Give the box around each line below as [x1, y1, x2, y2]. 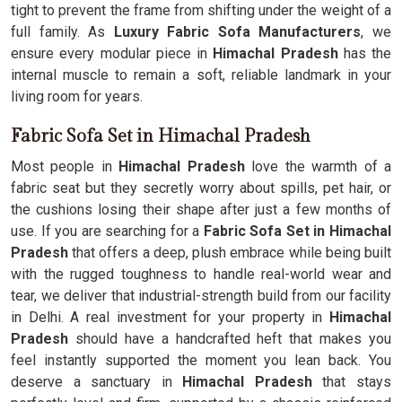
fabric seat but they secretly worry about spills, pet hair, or [11, 179, 391, 197]
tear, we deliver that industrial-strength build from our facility [11, 287, 391, 304]
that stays [322, 373, 392, 390]
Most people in [11, 158, 112, 175]
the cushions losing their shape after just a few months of [11, 201, 391, 218]
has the [337, 45, 391, 62]
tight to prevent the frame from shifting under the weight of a [11, 2, 391, 19]
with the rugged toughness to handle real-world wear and [11, 266, 391, 283]
